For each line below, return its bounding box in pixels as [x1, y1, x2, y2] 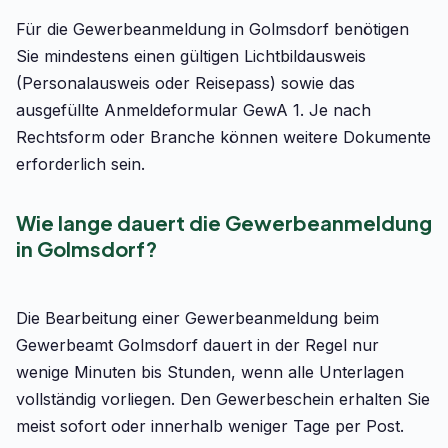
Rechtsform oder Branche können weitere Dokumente [16, 127, 431, 147]
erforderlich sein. [16, 154, 145, 174]
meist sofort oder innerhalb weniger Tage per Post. [16, 416, 404, 436]
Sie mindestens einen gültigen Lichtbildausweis [16, 46, 366, 66]
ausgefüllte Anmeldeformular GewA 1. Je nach [16, 100, 371, 120]
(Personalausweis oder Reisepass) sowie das [16, 73, 355, 93]
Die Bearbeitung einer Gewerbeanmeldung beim [16, 308, 379, 328]
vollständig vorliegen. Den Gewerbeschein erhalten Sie [16, 389, 430, 409]
